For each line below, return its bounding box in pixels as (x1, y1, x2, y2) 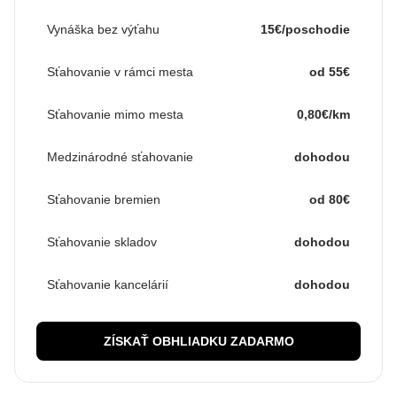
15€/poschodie (261, 22, 350, 36)
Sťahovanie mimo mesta (47, 107, 183, 121)
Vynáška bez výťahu (47, 22, 160, 36)
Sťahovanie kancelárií (47, 277, 168, 292)
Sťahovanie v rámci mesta (47, 65, 193, 79)
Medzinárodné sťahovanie (47, 150, 193, 164)
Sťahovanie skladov (47, 235, 157, 249)
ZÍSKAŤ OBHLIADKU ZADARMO (103, 334, 294, 348)
